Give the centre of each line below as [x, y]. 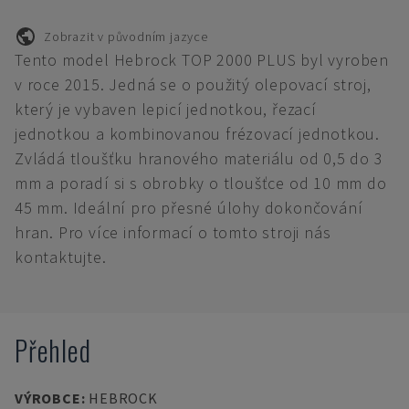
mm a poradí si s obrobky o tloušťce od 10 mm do [201, 183]
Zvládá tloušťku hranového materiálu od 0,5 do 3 [199, 158]
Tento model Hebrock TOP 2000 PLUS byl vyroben [202, 60]
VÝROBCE [48, 398]
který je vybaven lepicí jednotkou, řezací [166, 109]
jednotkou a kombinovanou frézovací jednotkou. [197, 134]
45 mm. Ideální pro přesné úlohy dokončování [189, 208]
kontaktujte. [61, 257]
